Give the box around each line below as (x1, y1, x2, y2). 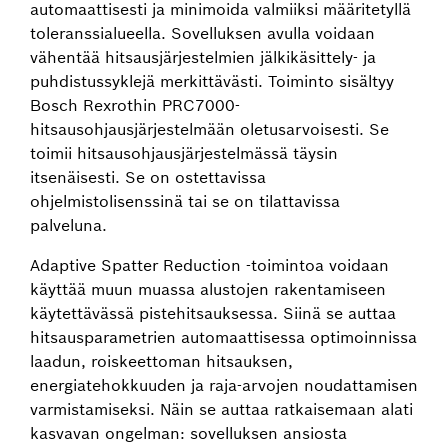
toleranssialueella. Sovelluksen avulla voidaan (30, 23, 375, 43)
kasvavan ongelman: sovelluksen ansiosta (30, 423, 347, 443)
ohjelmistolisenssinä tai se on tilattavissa (30, 191, 340, 211)
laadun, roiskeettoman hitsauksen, (30, 351, 293, 371)
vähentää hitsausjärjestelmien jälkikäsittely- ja (30, 47, 376, 67)
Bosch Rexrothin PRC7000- (30, 95, 240, 115)
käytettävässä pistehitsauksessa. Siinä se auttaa (30, 303, 396, 323)
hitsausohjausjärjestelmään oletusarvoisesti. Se (30, 119, 389, 139)
